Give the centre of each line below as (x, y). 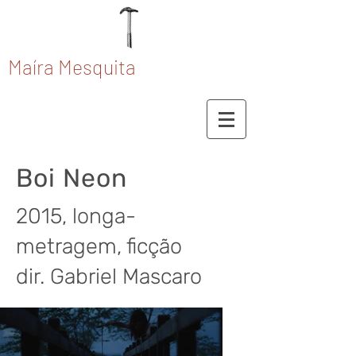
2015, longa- (76, 216)
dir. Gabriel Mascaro (109, 277)
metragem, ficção (99, 246)
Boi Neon (72, 178)
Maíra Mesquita (72, 67)
